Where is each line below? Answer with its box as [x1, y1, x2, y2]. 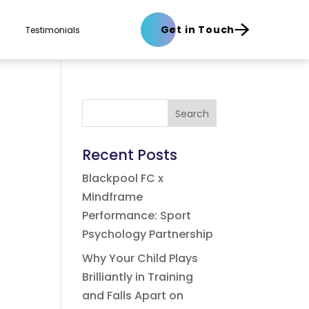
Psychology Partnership [82, 226, 214, 242]
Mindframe [82, 189, 143, 205]
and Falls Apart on [82, 288, 184, 303]
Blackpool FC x [82, 170, 164, 186]
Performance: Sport [82, 208, 192, 223]
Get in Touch [160, 22, 235, 37]
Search [175, 106, 209, 121]
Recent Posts [82, 145, 178, 165]
